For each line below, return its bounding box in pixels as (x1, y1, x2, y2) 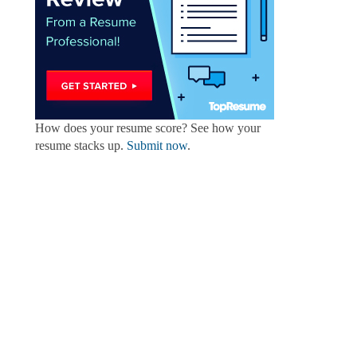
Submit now (126, 139, 187, 153)
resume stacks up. (34, 139, 127, 153)
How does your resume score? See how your (34, 121, 261, 135)
